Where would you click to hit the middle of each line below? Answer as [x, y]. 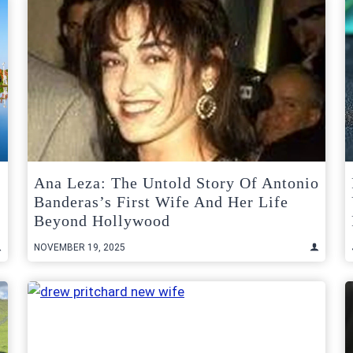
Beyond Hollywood [102, 220]
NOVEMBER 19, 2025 [80, 247]
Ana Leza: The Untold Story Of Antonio [176, 182]
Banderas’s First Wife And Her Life [161, 201]
